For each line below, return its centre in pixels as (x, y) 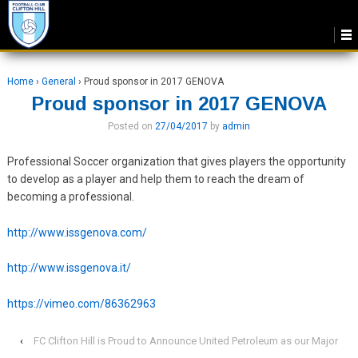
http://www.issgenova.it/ (69, 268)
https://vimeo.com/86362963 (81, 303)
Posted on (131, 126)
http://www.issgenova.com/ (77, 232)
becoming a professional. (70, 197)
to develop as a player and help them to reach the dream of (155, 179)
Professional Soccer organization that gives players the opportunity (176, 162)
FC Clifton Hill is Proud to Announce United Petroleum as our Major (185, 340)
